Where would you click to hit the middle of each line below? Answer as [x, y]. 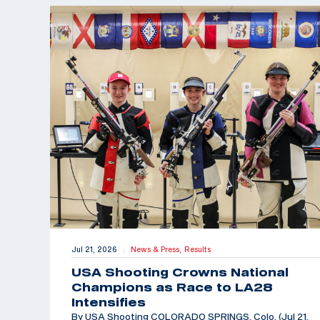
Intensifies [109, 302]
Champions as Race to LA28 [172, 287]
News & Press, [157, 250]
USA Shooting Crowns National [180, 272]
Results [197, 250]
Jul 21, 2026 [94, 250]
